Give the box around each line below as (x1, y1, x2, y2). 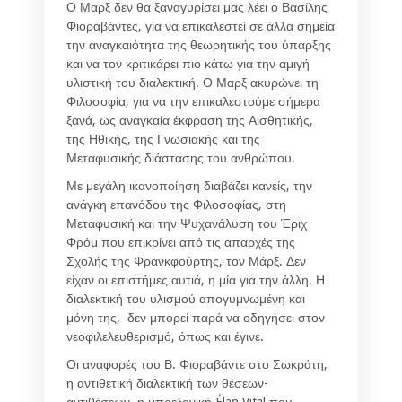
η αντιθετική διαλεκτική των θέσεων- (66, 376, 268, 391)
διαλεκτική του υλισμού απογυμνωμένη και (66, 292, 305, 307)
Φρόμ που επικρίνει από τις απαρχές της (66, 235, 295, 250)
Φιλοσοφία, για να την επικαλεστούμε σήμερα (66, 94, 320, 109)
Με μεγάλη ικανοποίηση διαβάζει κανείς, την (66, 179, 312, 194)
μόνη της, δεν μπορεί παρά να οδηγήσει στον (66, 310, 325, 326)
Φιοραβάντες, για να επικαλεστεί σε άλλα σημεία (66, 19, 335, 34)
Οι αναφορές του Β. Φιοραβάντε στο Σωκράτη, (66, 357, 328, 372)
